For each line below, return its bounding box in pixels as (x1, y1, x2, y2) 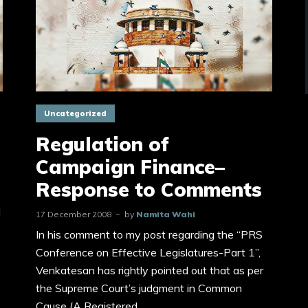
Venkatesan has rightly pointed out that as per (36, 263, 263, 277)
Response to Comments (36, 177, 262, 201)
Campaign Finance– (36, 154, 225, 179)
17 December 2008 (36, 208, 111, 219)
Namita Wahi (136, 208, 195, 219)
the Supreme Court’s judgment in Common (36, 280, 242, 295)
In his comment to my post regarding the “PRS (36, 227, 263, 241)
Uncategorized (44, 109, 107, 119)
